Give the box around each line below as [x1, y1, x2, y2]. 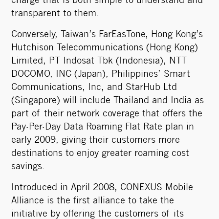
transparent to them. [11, 10, 99, 18]
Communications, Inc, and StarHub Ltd [11, 84, 177, 92]
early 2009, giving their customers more [11, 136, 180, 145]
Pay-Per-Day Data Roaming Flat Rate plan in [11, 123, 194, 131]
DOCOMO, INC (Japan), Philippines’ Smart [11, 70, 190, 79]
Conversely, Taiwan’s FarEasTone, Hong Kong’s [11, 31, 203, 39]
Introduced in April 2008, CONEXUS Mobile [11, 184, 193, 192]
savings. [11, 163, 45, 171]
